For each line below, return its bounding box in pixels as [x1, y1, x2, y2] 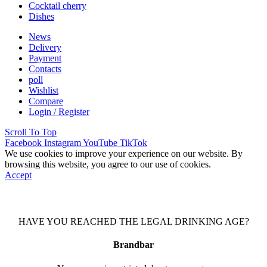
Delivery [29, 42, 61, 52]
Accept [5, 169, 32, 180]
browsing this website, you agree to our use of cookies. [5, 159, 211, 169]
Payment [29, 52, 61, 63]
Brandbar [113, 240, 154, 250]
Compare [29, 95, 63, 106]
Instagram [44, 137, 81, 148]
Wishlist [29, 85, 58, 95]
